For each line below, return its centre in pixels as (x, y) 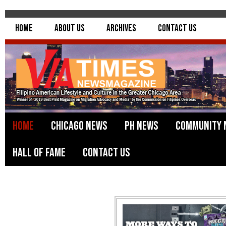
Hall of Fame (39, 153)
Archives (121, 29)
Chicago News (79, 126)
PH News (142, 126)
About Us (70, 29)
